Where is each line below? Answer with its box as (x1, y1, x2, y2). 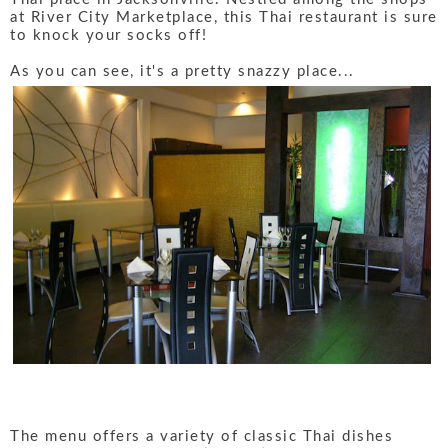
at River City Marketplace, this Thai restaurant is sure (10, 10, 438, 26)
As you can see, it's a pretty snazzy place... (10, 64, 355, 80)
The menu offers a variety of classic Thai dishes (10, 428, 393, 444)
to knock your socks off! (10, 28, 207, 44)
